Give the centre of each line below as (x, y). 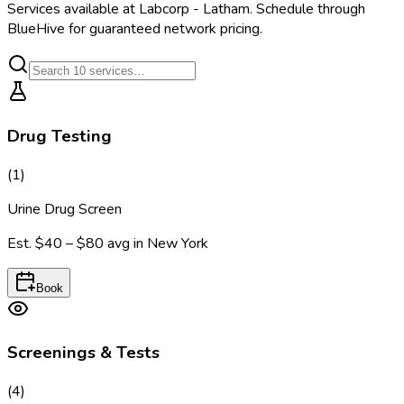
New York (178, 243)
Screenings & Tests (83, 353)
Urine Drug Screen (64, 209)
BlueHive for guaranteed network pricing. (135, 29)
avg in (127, 243)
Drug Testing (60, 137)
